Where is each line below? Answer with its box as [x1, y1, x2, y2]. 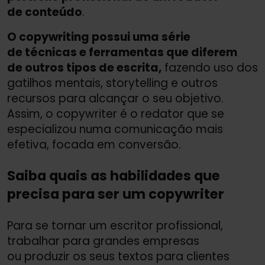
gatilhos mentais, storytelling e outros [7, 75, 218, 91]
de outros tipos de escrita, [7, 59, 161, 76]
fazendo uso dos [161, 59, 258, 76]
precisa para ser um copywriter [7, 185, 224, 204]
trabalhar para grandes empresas [7, 232, 199, 249]
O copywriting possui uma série [7, 28, 190, 45]
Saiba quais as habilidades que [7, 166, 220, 186]
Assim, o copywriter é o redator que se [7, 105, 224, 122]
